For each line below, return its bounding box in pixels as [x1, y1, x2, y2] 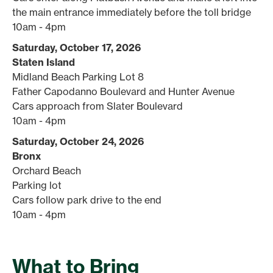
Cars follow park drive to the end [12, 193, 164, 206]
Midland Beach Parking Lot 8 [12, 70, 144, 83]
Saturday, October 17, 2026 [12, 41, 141, 54]
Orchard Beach [12, 164, 81, 177]
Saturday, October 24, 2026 [12, 135, 144, 147]
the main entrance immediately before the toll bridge [12, 5, 251, 18]
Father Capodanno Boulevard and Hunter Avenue [12, 85, 235, 97]
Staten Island [12, 55, 75, 68]
